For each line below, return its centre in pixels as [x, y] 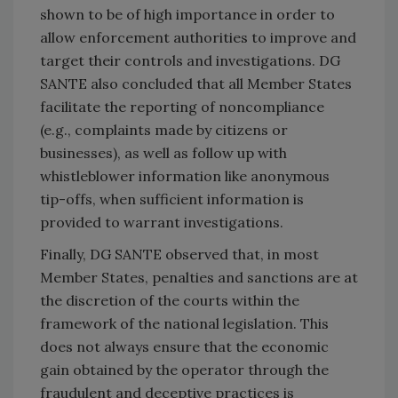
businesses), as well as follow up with [163, 153]
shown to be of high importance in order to [187, 15]
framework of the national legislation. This [184, 324]
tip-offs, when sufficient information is [172, 199]
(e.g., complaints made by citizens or [164, 130]
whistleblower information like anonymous [185, 176]
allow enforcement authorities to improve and [198, 38]
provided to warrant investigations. [162, 223]
